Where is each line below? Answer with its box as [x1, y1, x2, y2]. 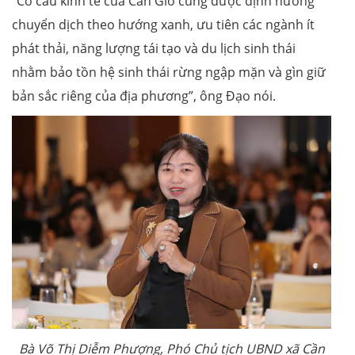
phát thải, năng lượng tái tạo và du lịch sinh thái [12, 40, 296, 58]
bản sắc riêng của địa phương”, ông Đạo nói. [12, 87, 276, 105]
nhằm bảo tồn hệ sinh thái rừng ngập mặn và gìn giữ [12, 63, 326, 82]
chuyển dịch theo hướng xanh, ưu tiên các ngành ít [12, 16, 315, 34]
